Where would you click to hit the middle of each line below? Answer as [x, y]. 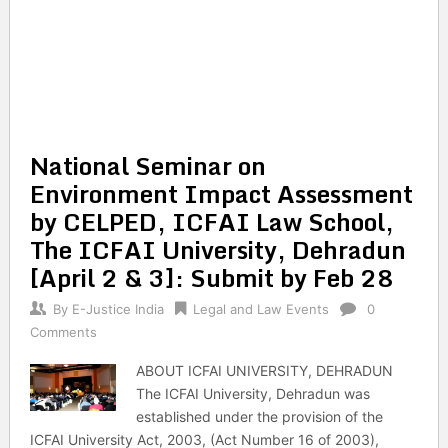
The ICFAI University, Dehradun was [253, 393]
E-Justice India [117, 309]
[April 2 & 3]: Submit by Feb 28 [211, 277]
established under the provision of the [260, 416]
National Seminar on [147, 165]
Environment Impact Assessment [221, 193]
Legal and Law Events [260, 309]
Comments [63, 332]
